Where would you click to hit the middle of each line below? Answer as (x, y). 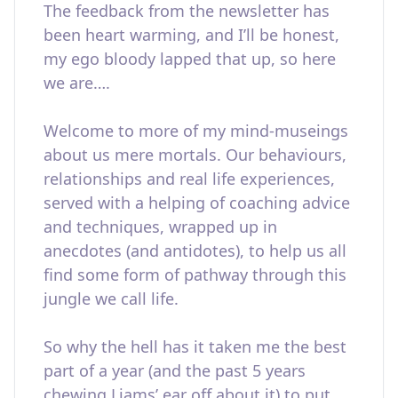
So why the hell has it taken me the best (195, 346)
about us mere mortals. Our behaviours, (195, 155)
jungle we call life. (113, 298)
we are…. (77, 83)
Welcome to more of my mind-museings (196, 131)
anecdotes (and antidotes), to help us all (195, 251)
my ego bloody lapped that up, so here (190, 59)
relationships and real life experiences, (189, 179)
